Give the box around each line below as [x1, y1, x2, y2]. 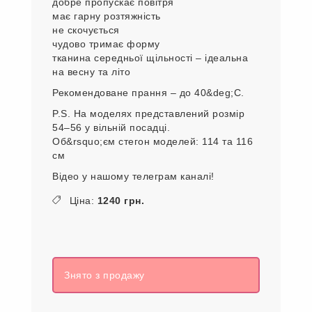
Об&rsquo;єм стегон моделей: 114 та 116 [52, 135, 253, 147]
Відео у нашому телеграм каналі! [52, 170, 214, 182]
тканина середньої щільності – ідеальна [52, 52, 248, 63]
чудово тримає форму [52, 38, 160, 49]
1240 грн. [97, 194, 144, 206]
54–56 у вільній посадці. [52, 121, 170, 133]
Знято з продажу [64, 269, 145, 281]
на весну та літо [52, 65, 130, 77]
